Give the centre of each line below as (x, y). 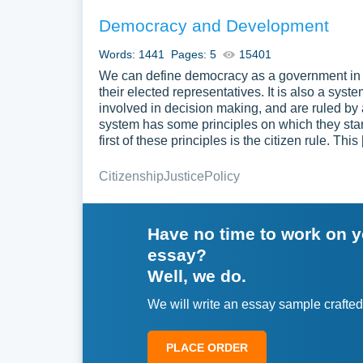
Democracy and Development (214, 26)
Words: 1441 (132, 54)
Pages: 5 (194, 54)
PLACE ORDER (207, 348)
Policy (222, 176)
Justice (184, 176)
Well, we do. (197, 276)
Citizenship (131, 176)
